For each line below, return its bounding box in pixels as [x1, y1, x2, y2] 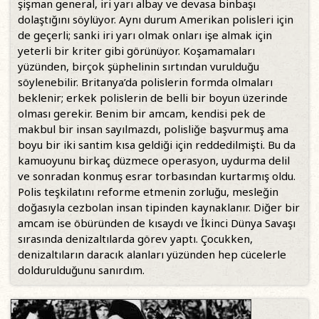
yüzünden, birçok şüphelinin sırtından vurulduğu [18, 59, 259, 74]
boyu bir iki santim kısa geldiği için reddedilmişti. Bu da [18, 137, 296, 152]
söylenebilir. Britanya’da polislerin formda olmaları [18, 75, 273, 90]
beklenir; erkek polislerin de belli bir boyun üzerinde [18, 90, 288, 105]
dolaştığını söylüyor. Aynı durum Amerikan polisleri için [18, 12, 293, 27]
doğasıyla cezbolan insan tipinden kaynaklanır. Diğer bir [18, 200, 300, 215]
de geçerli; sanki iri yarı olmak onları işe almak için [18, 28, 272, 43]
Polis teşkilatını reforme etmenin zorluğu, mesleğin [18, 184, 278, 199]
